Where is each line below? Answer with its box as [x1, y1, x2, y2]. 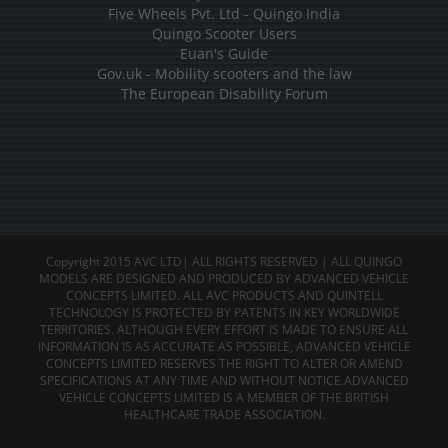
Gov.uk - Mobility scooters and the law [96, 64, 352, 84]
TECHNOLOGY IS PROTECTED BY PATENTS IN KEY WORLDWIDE [48, 304, 400, 322]
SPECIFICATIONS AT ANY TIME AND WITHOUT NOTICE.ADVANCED [39, 372, 409, 390]
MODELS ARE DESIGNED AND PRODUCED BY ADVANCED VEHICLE [39, 270, 409, 288]
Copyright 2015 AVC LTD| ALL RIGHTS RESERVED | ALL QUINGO [46, 253, 402, 271]
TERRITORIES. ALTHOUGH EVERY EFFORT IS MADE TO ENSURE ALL [40, 321, 408, 339]
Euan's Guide [180, 44, 268, 64]
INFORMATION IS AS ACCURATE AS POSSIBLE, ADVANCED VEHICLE [37, 338, 411, 356]
